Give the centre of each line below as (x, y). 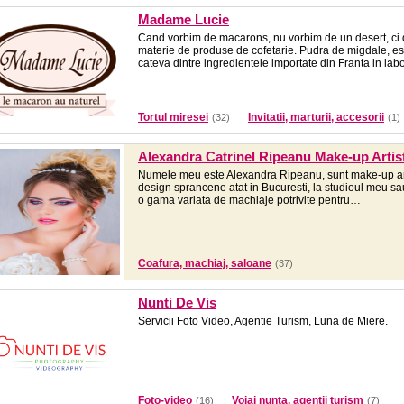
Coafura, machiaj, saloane (205, 263)
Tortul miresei (173, 117)
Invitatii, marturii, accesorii (316, 117)
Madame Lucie (184, 19)
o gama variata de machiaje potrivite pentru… (249, 200)
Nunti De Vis (177, 303)
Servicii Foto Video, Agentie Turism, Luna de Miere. (263, 321)
